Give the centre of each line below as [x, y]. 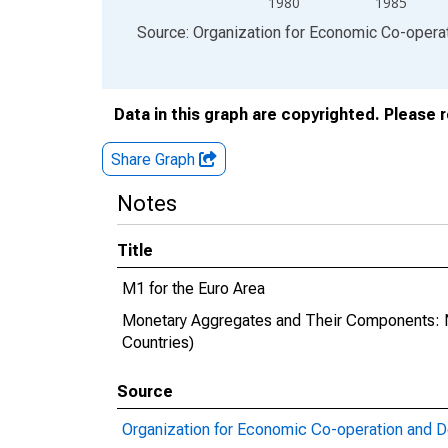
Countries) [158, 342]
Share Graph [155, 159]
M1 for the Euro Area [193, 288]
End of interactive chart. [184, 31]
